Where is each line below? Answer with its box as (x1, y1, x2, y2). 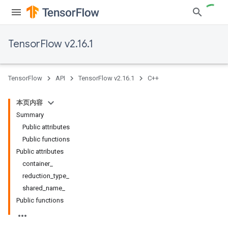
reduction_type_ (22, 172, 69, 180)
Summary (16, 111, 44, 119)
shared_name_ (22, 184, 65, 192)
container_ (22, 160, 53, 167)
